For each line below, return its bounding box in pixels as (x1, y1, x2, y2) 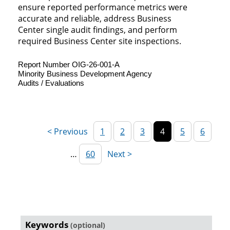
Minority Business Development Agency (18, 69, 152, 79)
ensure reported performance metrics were (18, 2, 187, 13)
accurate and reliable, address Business (18, 13, 171, 25)
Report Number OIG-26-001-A (18, 60, 120, 69)
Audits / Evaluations (18, 79, 84, 88)
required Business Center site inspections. (18, 35, 181, 47)
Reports (17, 211, 46, 223)
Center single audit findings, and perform (18, 24, 177, 36)
